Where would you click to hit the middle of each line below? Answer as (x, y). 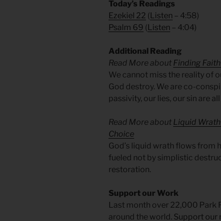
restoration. (130, 170)
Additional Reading (145, 51)
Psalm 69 (126, 28)
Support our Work (144, 193)
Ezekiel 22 (127, 16)
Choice (121, 134)
